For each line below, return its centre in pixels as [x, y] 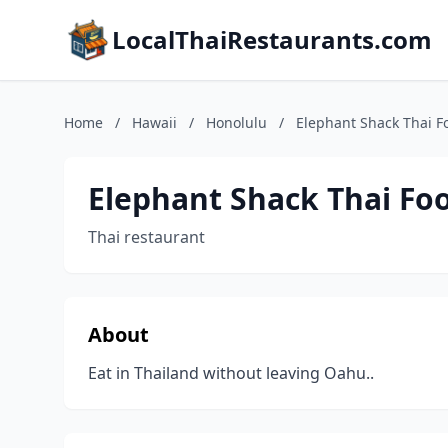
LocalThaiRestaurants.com [272, 39]
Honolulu [236, 122]
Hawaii [154, 122]
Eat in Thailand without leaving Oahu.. [231, 373]
